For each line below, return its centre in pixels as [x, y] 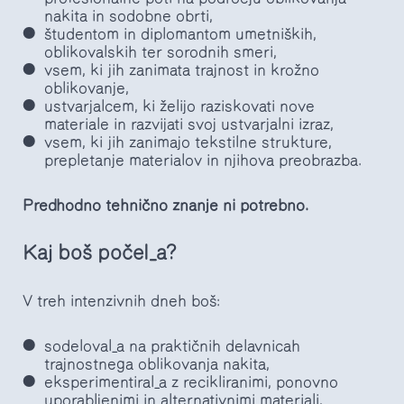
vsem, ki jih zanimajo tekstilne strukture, [188, 142]
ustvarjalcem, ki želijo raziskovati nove [179, 106]
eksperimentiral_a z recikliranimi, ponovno [191, 382]
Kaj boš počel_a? [100, 252]
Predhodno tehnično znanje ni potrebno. [165, 205]
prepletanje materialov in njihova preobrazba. [203, 160]
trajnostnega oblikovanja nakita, [157, 364]
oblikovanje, [87, 88]
